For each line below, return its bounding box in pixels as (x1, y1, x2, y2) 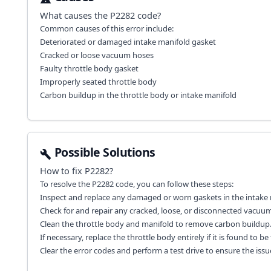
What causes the (39, 9, 110, 22)
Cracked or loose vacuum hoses (39, 50, 154, 61)
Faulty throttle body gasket (39, 63, 139, 74)
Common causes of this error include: (39, 23, 174, 34)
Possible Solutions (54, 143, 155, 160)
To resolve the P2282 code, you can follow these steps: (39, 178, 233, 189)
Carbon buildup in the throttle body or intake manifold (39, 90, 237, 101)
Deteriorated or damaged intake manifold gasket (39, 36, 216, 48)
